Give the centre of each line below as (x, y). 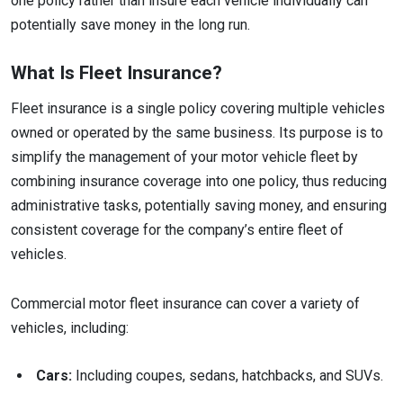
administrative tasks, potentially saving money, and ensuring (199, 206)
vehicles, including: (70, 327)
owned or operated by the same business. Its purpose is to (197, 133)
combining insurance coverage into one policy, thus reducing (199, 182)
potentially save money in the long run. (132, 25)
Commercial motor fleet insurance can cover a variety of (185, 303)
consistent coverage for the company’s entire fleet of (177, 230)
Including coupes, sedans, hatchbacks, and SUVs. (229, 375)
